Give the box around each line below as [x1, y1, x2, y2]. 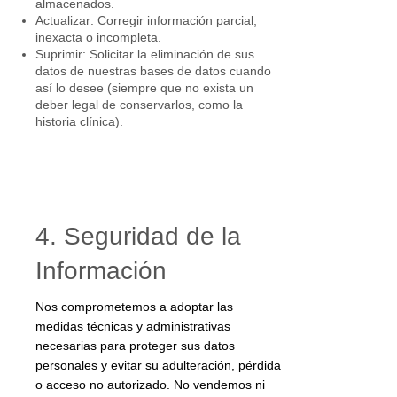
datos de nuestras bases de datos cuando [35, 64, 271, 78]
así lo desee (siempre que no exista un [35, 81, 253, 95]
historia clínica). [35, 114, 123, 128]
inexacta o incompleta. [35, 30, 161, 44]
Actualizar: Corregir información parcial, [35, 13, 257, 27]
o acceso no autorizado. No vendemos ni [35, 378, 265, 392]
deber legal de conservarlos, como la [35, 97, 243, 112]
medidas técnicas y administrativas [35, 319, 230, 333]
